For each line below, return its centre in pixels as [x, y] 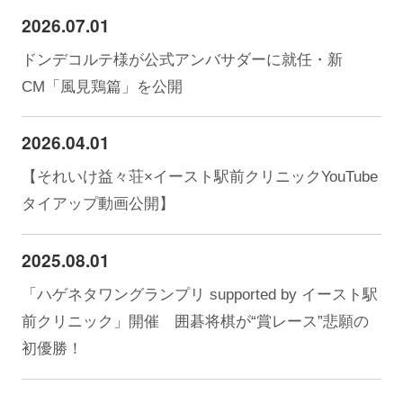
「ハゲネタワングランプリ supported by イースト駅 [199, 295]
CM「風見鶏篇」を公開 [102, 86]
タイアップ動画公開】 [98, 204]
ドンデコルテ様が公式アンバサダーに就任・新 [182, 59]
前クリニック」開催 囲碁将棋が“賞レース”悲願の [195, 322]
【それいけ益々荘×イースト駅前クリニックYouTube [199, 177]
